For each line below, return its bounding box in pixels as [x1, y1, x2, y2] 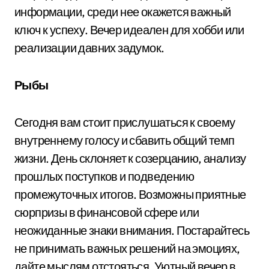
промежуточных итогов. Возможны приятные [14, 186, 246, 202]
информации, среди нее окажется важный [14, 4, 231, 19]
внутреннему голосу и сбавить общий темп [14, 132, 235, 148]
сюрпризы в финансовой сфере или [14, 204, 199, 220]
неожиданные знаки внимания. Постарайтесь [14, 222, 249, 238]
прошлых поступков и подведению [14, 168, 194, 184]
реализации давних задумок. [14, 40, 165, 55]
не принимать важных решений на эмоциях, [14, 240, 240, 256]
